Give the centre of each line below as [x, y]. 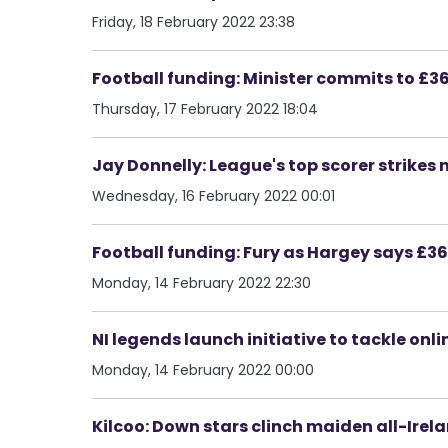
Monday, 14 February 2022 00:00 [203, 369]
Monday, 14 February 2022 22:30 [201, 282]
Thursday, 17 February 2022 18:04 [205, 108]
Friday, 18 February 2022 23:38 [193, 21]
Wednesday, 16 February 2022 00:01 [213, 195]
